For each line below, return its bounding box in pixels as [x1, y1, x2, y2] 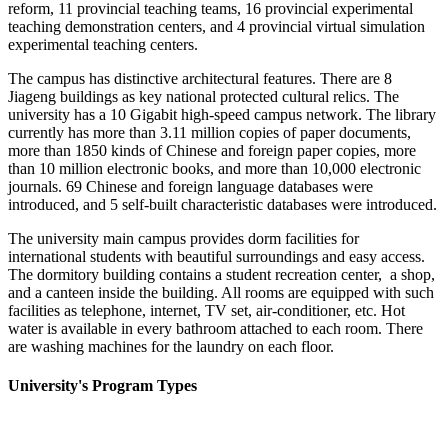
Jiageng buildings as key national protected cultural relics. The [8, 87, 399, 105]
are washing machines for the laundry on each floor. [8, 337, 334, 355]
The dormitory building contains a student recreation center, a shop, [8, 265, 435, 283]
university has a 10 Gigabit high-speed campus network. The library [8, 105, 436, 123]
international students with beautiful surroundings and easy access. [8, 247, 425, 265]
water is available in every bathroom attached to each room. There [8, 319, 423, 337]
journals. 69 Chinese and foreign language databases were [8, 177, 373, 195]
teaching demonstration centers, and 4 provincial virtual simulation [8, 17, 425, 35]
